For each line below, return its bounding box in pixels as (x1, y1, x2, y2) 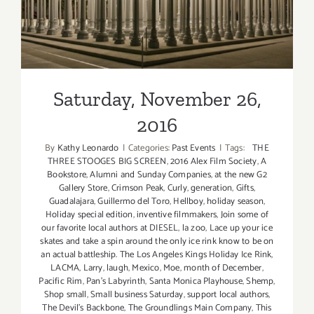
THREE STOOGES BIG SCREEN (47, 154, 167, 170)
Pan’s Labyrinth (86, 274, 146, 289)
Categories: (128, 141, 172, 156)
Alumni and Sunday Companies (90, 168, 211, 183)
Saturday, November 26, (53, 87, 261, 111)
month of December (184, 261, 262, 276)
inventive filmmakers (137, 207, 217, 223)
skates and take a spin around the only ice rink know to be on (40, 234, 274, 250)
